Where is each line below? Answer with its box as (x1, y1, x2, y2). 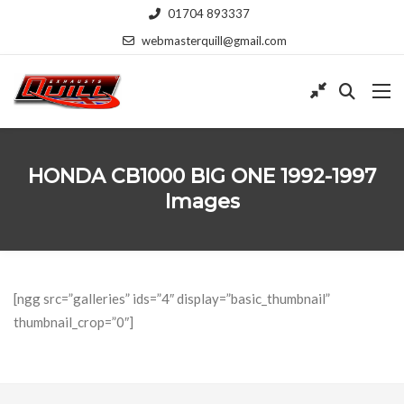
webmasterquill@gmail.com (142, 33, 287, 48)
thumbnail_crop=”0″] (14, 313, 133, 330)
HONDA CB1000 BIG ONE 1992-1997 (28, 163, 376, 188)
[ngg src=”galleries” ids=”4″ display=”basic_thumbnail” (14, 289, 330, 307)
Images (164, 188, 240, 214)
